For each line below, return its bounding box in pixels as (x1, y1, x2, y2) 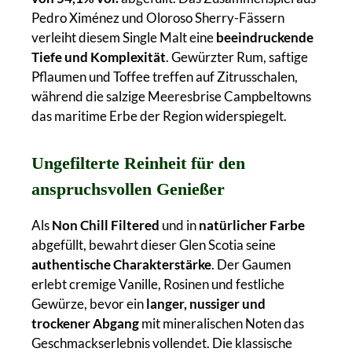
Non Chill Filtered (52, 216, 159, 233)
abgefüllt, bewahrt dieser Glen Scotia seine (31, 236, 276, 253)
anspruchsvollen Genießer (31, 179, 225, 199)
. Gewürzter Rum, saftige (166, 48, 308, 65)
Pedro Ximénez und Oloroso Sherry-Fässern (31, 9, 284, 26)
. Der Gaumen (211, 255, 291, 273)
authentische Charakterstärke (31, 255, 211, 273)
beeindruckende (216, 28, 313, 46)
